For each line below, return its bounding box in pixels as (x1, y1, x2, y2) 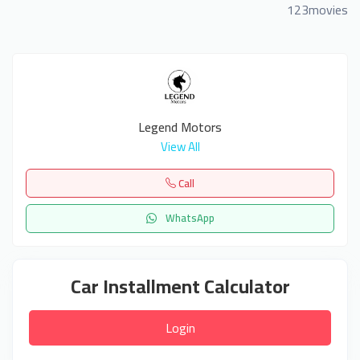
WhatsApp (162, 208, 215, 228)
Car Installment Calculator (70, 268, 290, 305)
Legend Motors (138, 115, 222, 140)
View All (160, 135, 200, 159)
